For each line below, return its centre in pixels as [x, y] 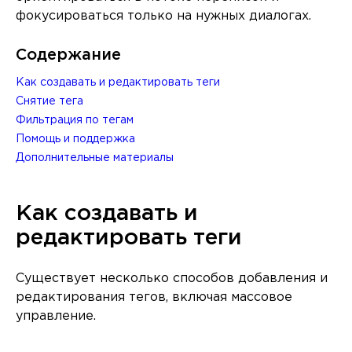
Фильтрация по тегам [75, 120]
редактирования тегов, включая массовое [154, 297]
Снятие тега [49, 101]
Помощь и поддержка [75, 139]
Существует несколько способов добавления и [172, 279]
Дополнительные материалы [95, 158]
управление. [56, 316]
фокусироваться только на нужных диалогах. [163, 16]
